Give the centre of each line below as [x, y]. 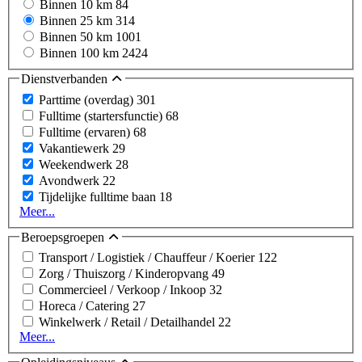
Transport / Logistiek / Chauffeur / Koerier [148, 258]
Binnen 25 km [78, 21]
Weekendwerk [77, 164]
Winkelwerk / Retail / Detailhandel [128, 322]
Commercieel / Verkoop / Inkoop [124, 290]
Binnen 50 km [78, 37]
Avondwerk [71, 180]
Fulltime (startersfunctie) [102, 116]
